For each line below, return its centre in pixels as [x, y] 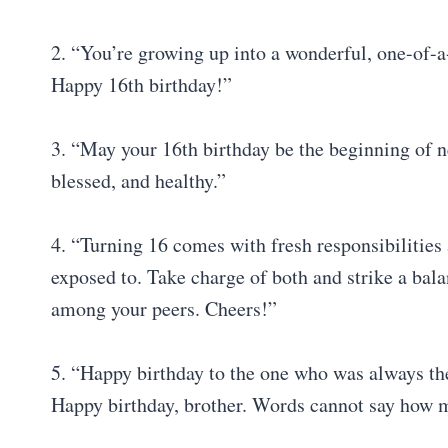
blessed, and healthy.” [138, 180]
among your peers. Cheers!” [164, 308]
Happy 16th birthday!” [141, 84]
